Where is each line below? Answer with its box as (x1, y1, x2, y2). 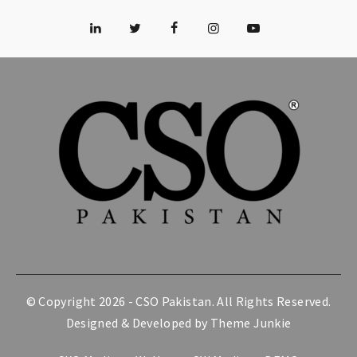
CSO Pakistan (135, 292, 212, 309)
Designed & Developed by (65, 314, 211, 331)
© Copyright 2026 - (25, 292, 136, 309)
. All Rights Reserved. (211, 292, 331, 309)
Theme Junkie (210, 314, 292, 331)
